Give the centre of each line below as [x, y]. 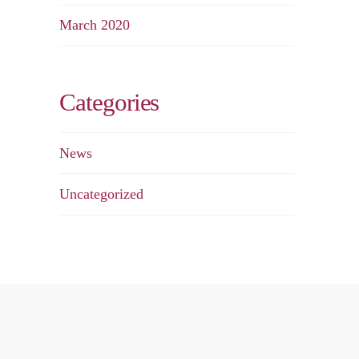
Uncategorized [102, 194]
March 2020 [95, 25]
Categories [109, 103]
